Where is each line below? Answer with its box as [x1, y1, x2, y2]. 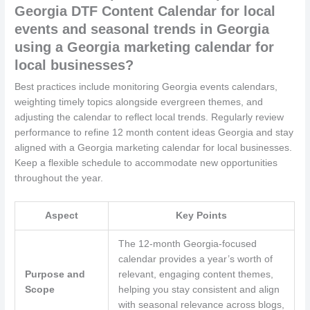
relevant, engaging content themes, [118, 268, 273, 280]
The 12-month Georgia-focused [118, 238, 257, 249]
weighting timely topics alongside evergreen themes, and [15, 96, 264, 107]
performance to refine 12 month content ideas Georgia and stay [15, 127, 294, 138]
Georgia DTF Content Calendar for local [15, 3, 276, 19]
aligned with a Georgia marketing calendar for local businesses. [15, 142, 293, 153]
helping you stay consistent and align [118, 284, 280, 295]
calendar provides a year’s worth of [118, 253, 273, 264]
